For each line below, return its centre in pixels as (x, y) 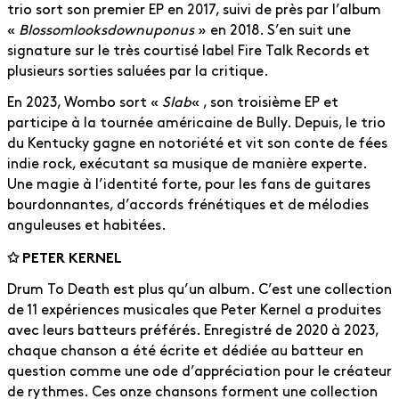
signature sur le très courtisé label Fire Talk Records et (188, 50)
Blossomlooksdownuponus (106, 30)
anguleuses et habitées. (87, 225)
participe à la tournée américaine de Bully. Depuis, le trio (196, 122)
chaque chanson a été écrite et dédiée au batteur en (185, 350)
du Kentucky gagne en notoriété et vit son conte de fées (197, 143)
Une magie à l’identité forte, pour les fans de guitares (189, 184)
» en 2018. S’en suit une (273, 30)
